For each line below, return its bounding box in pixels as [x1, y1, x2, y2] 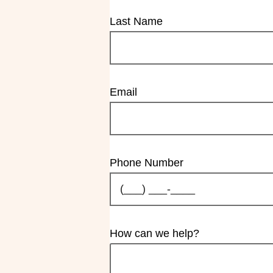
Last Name [110, 15, 163, 28]
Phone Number [110, 157, 183, 169]
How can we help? [110, 227, 199, 240]
